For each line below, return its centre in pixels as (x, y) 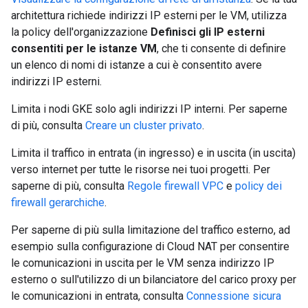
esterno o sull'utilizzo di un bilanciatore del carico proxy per (154, 279)
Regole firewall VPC (175, 186)
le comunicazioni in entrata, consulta (99, 296)
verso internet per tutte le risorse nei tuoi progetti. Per (141, 169)
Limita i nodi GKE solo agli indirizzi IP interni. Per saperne (149, 109)
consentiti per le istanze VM (84, 48)
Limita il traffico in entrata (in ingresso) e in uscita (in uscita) (153, 153)
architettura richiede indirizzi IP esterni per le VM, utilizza (149, 15)
